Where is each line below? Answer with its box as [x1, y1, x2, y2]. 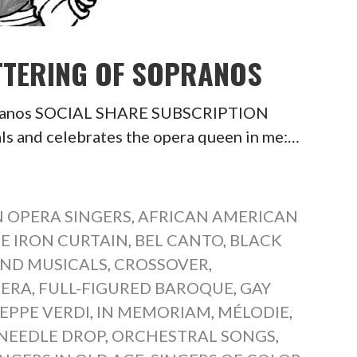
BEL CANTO [135, 230, 224, 249]
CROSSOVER [114, 254, 210, 273]
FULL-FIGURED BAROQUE [38, 278, 234, 297]
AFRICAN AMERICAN [138, 206, 299, 226]
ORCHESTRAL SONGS [112, 326, 277, 345]
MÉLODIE [218, 302, 290, 321]
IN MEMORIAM [96, 302, 212, 321]
